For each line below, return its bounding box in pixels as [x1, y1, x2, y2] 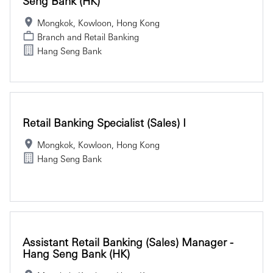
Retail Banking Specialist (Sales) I [23, 115, 186, 129]
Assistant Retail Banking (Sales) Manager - [23, 234, 233, 249]
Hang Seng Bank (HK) [23, 246, 130, 260]
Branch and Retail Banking [37, 30, 139, 42]
